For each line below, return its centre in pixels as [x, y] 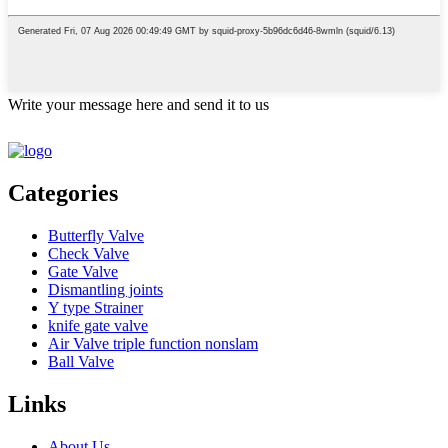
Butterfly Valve [96, 235]
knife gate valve [98, 325]
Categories [63, 193]
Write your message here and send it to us [138, 105]
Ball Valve [81, 361]
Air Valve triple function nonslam [153, 343]
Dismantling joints [105, 289]
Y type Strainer [95, 307]
